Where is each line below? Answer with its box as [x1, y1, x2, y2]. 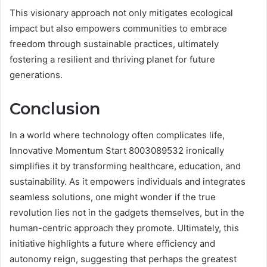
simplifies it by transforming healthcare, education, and [10, 160, 241, 172]
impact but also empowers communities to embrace [10, 22, 227, 34]
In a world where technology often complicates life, [10, 129, 225, 141]
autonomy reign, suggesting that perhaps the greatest [10, 253, 237, 265]
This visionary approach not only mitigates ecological [10, 7, 233, 18]
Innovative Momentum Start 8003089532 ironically [10, 145, 224, 157]
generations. [10, 69, 63, 80]
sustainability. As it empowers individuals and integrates [10, 176, 246, 188]
